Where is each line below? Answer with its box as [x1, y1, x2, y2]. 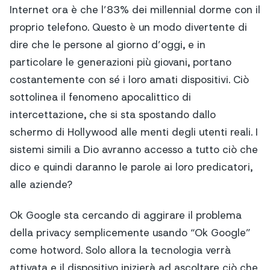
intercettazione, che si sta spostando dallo [10, 108, 216, 122]
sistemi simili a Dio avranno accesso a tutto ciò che [10, 143, 258, 157]
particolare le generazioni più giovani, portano [10, 55, 231, 69]
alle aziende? [10, 178, 72, 192]
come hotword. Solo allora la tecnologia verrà [10, 243, 231, 257]
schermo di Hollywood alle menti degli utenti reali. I [10, 125, 258, 139]
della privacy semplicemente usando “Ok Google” [10, 225, 250, 239]
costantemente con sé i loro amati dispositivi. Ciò [10, 73, 249, 87]
